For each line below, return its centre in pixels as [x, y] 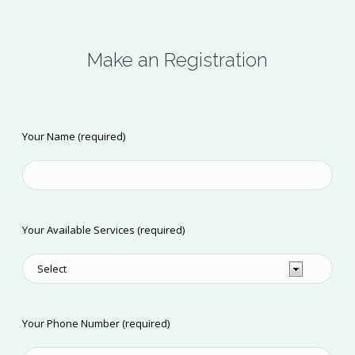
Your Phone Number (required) [96, 324]
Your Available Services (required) [104, 230]
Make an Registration [177, 60]
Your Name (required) [74, 137]
